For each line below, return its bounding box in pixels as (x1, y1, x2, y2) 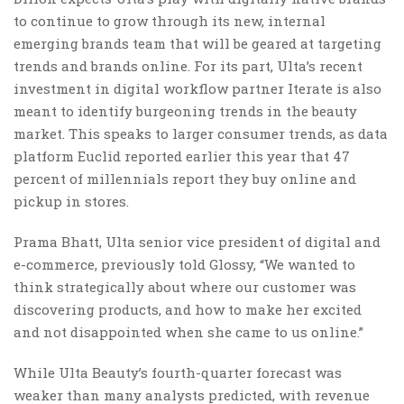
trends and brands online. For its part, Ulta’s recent (14, 56, 363, 75)
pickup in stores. (14, 191, 129, 210)
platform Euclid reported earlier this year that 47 (14, 146, 350, 165)
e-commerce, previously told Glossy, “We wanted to (14, 254, 355, 273)
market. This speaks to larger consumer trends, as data (14, 124, 388, 142)
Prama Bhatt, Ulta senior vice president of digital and (14, 232, 381, 251)
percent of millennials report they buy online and (14, 169, 356, 188)
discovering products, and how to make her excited (14, 299, 362, 318)
